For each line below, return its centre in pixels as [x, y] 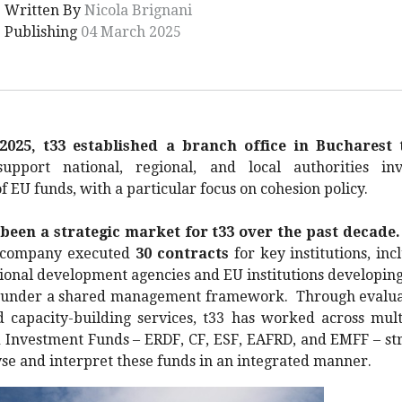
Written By [44, 10]
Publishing [43, 32]
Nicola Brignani [138, 10]
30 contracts [182, 253]
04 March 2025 [131, 32]
